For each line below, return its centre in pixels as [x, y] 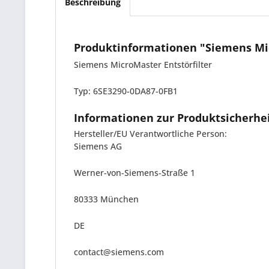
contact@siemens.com [119, 252]
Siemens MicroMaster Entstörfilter [143, 65]
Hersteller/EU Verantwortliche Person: [150, 134]
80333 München [106, 199]
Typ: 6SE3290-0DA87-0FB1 [126, 91]
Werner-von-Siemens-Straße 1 [134, 173]
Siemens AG [98, 146]
